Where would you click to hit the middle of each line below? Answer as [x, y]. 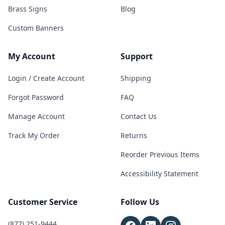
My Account [32, 56]
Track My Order [34, 135]
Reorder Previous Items [160, 154]
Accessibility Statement [159, 174]
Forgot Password [36, 97]
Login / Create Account [46, 78]
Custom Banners [36, 28]
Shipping [136, 78]
